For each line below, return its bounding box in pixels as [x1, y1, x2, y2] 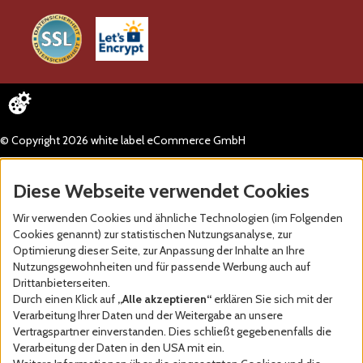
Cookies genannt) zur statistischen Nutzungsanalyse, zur [13, 227, 292, 241]
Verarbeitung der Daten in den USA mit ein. [13, 340, 224, 355]
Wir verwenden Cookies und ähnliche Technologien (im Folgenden [13, 211, 343, 225]
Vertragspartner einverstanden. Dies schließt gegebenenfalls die [13, 324, 331, 339]
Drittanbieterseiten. [13, 275, 110, 290]
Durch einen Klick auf [13, 292, 117, 306]
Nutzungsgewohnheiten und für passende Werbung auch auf [13, 259, 310, 274]
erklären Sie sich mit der [211, 292, 332, 306]
